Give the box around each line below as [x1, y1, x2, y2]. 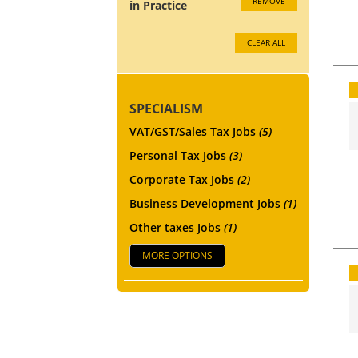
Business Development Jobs [129, 195, 284, 211]
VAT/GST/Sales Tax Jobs [129, 123, 259, 139]
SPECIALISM [129, 99, 203, 117]
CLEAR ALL [247, 36, 285, 48]
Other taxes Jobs [129, 219, 224, 235]
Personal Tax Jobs [129, 147, 229, 163]
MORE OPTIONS [142, 248, 213, 262]
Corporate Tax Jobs [129, 171, 237, 187]
